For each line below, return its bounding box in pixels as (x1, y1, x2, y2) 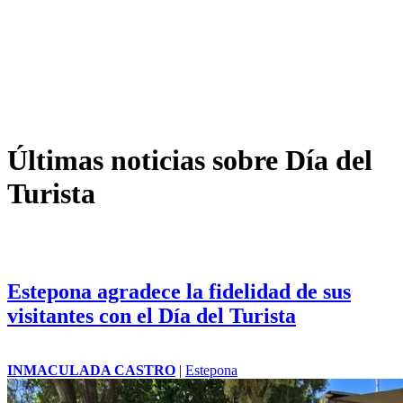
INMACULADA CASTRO (7, 363, 175, 379)
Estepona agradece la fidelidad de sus (7, 280, 351, 304)
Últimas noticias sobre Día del (7, 143, 372, 176)
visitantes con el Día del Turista (7, 304, 296, 328)
